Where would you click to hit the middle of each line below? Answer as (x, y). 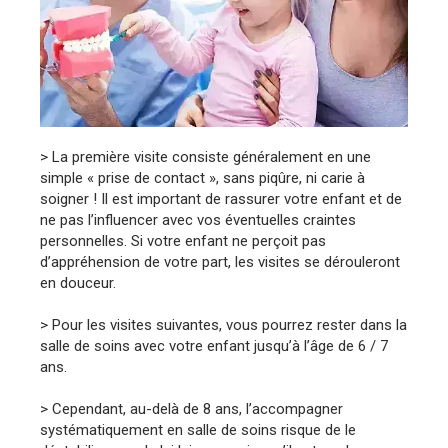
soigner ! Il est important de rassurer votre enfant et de (221, 198)
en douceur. (78, 282)
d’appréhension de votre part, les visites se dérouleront (220, 261)
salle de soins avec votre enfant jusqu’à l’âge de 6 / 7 (214, 345)
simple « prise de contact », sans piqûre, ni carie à (202, 177)
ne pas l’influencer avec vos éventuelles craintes (198, 219)
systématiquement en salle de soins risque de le (198, 429)
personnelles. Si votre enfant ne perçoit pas (183, 240)
